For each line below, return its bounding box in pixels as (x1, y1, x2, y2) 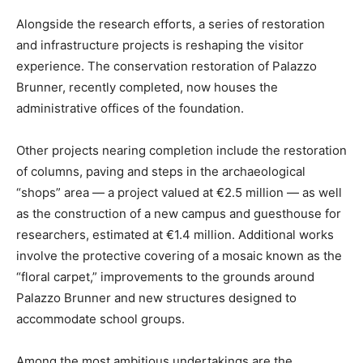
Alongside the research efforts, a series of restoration (16, 16, 325, 32)
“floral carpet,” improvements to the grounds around (16, 269, 314, 284)
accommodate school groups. (16, 311, 185, 327)
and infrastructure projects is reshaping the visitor (16, 37, 304, 53)
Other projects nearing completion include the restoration (16, 143, 347, 158)
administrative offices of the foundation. (16, 100, 244, 116)
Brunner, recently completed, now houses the (16, 79, 278, 95)
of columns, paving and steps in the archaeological (16, 164, 305, 179)
